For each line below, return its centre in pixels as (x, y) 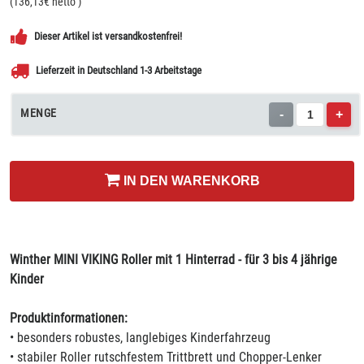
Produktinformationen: (69, 318)
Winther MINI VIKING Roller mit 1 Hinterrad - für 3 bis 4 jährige (173, 260)
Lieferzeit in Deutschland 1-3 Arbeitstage (119, 70)
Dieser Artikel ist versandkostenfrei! (108, 36)
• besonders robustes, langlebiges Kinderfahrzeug (140, 338)
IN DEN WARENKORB (190, 181)
